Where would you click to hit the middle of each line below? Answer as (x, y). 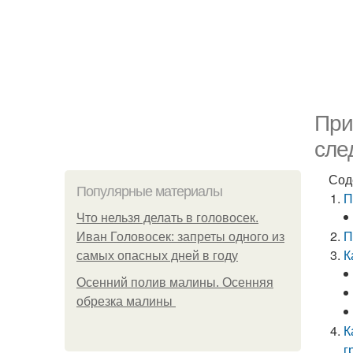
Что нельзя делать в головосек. (167, 218)
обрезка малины (126, 301)
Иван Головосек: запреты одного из (180, 237)
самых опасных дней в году (157, 256)
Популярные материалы (149, 191)
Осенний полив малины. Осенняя (175, 282)
